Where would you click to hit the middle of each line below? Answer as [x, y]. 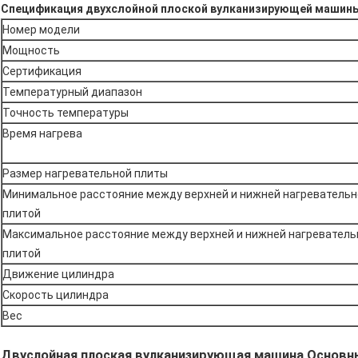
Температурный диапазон [72, 91]
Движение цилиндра [58, 274]
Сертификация [42, 71]
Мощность [31, 50]
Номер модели [41, 29]
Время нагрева [42, 133]
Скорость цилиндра [56, 294]
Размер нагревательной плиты [85, 173]
